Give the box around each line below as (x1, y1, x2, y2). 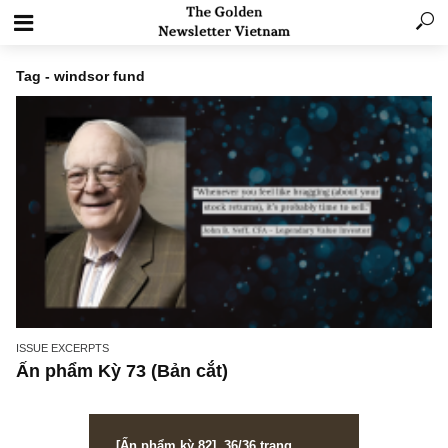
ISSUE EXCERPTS (17, 380, 122, 394)
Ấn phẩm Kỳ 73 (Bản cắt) (17, 401, 254, 424)
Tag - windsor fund (17, 75, 162, 93)
